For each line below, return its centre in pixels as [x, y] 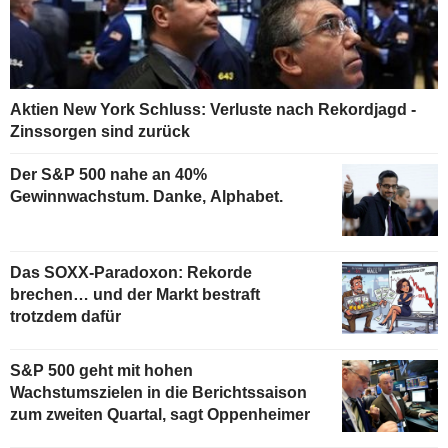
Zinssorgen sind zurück [100, 132]
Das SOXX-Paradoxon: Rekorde [131, 273]
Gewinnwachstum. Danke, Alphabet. [146, 197]
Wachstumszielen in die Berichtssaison [158, 392]
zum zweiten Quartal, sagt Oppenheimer [160, 414]
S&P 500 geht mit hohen [101, 370]
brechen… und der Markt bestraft [135, 295]
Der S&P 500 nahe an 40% [108, 175]
